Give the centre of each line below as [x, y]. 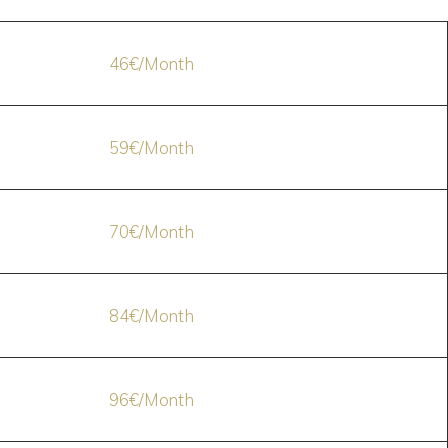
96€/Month [151, 399]
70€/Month [151, 231]
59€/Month [151, 147]
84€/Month [151, 315]
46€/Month [151, 63]
